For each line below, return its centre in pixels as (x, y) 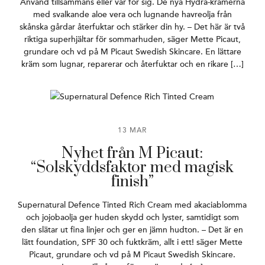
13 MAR (132, 130)
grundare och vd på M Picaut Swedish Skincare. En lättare (132, 51)
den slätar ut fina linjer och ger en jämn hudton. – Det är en (132, 230)
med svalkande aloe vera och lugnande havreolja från (132, 14)
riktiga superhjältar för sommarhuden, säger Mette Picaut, (132, 39)
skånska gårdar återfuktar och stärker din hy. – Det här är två (132, 27)
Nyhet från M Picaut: (132, 153)
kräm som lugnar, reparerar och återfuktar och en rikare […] (132, 64)
